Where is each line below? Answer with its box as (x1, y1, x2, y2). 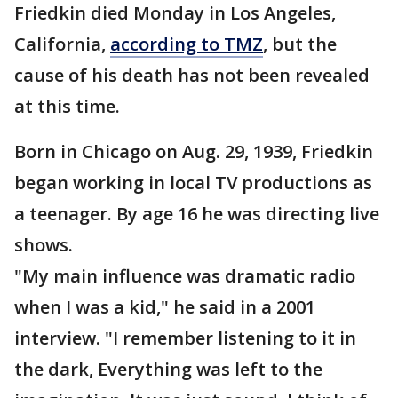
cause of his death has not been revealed (14, 63, 370, 88)
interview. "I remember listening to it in (14, 326, 356, 351)
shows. (14, 233, 73, 258)
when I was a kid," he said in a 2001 (14, 295, 315, 320)
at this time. (14, 94, 124, 119)
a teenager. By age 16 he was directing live (14, 202, 379, 227)
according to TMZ (110, 32, 263, 57)
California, (14, 32, 110, 57)
